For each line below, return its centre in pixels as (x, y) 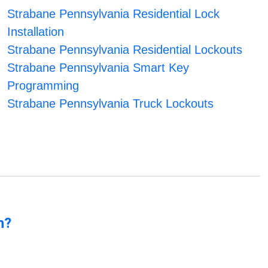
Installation (35, 32)
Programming (43, 86)
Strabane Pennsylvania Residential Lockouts (124, 50)
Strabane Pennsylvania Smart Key (98, 68)
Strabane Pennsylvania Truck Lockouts (110, 104)
